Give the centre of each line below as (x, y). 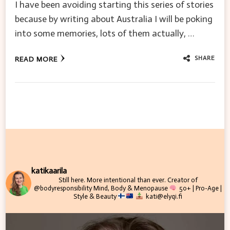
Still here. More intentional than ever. (112, 180)
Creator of (181, 180)
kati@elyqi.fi (163, 196)
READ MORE (36, 59)
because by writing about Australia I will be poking (114, 19)
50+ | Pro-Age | (200, 188)
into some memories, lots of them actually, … (104, 33)
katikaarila (49, 170)
